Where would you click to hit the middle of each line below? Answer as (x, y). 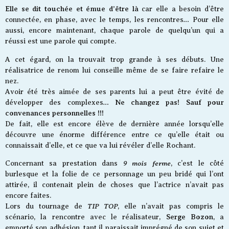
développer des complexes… (60, 102)
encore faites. (28, 196)
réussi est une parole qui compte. (61, 41)
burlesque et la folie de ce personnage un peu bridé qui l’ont (114, 174)
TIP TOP (102, 206)
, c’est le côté (197, 164)
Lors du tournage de (46, 207)
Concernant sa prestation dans (64, 164)
